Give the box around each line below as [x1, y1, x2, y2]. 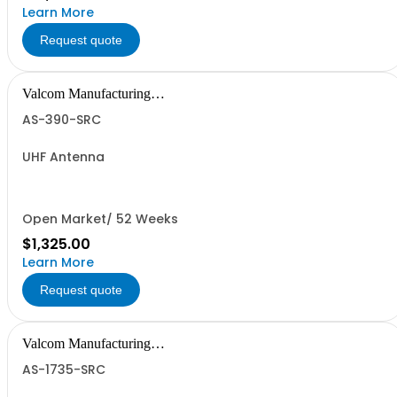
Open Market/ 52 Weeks [22, 210, 178, 228]
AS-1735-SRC [22, 361, 105, 378]
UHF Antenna [22, 148, 105, 166]
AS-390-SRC [22, 111, 101, 128]
